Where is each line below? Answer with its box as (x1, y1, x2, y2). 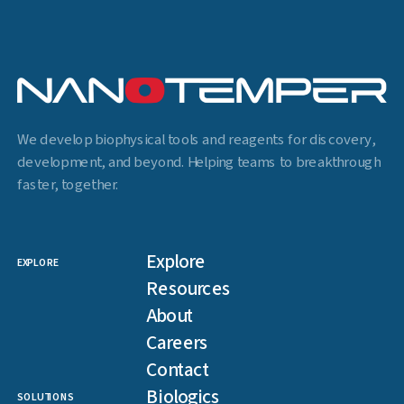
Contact (146, 356, 210, 384)
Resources (146, 275, 231, 303)
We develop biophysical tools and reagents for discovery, (17, 129, 376, 151)
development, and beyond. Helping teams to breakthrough (17, 151, 381, 174)
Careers (146, 329, 207, 357)
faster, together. (17, 174, 119, 197)
